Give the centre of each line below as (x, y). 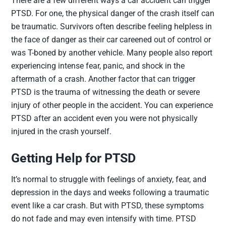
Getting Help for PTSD (74, 158)
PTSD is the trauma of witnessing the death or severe (106, 92)
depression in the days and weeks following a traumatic (110, 192)
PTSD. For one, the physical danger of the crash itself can (113, 13)
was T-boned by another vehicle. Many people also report (112, 53)
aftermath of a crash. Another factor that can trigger (103, 79)
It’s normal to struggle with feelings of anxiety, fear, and (109, 179)
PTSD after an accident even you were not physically (105, 118)
